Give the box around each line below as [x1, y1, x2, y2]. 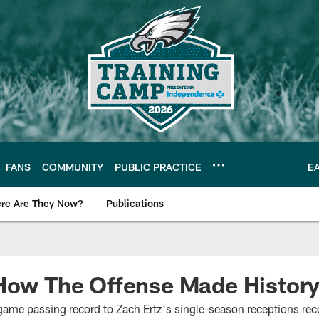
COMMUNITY [42, 160, 103, 173]
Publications [106, 197, 164, 209]
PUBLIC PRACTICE [115, 160, 202, 173]
